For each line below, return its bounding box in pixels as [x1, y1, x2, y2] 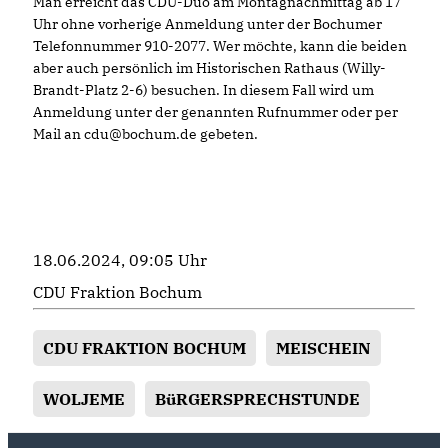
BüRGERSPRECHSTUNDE [155, 387, 360, 410]
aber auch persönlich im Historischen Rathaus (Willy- [33, 58, 386, 77]
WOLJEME [43, 387, 125, 410]
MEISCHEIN [276, 336, 371, 359]
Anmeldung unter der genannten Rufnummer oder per [33, 102, 398, 121]
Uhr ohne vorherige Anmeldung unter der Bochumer [33, 14, 382, 33]
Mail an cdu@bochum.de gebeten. [33, 124, 258, 143]
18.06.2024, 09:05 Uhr [33, 249, 207, 270]
